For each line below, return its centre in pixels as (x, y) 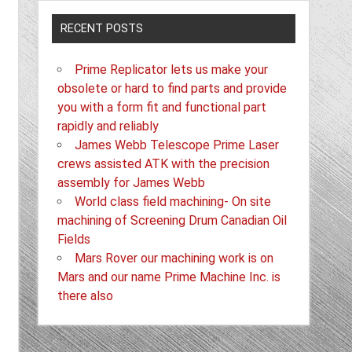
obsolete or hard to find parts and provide (172, 88)
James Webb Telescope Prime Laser (177, 145)
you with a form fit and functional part (162, 107)
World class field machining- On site (173, 201)
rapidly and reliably (108, 126)
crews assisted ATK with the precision (164, 163)
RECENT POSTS (102, 28)
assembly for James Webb (132, 182)
